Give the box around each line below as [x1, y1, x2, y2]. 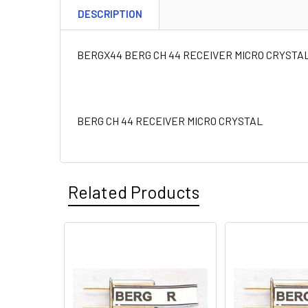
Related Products [68, 181, 199, 202]
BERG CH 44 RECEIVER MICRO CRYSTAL [77, 114, 263, 127]
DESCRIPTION [78, 8, 142, 20]
